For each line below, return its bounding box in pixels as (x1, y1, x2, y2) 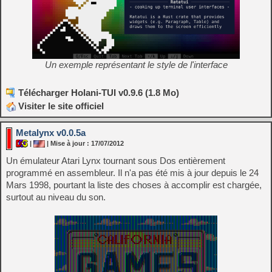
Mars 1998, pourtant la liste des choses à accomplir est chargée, (6, 179, 262, 190)
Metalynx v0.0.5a (16, 127, 86, 138)
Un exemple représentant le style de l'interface (44, 59, 228, 70)
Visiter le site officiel (16, 100, 104, 111)
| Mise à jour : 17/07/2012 (45, 139, 124, 147)
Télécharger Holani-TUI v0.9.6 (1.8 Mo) (18, 87, 179, 98)
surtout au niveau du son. (6, 191, 106, 202)
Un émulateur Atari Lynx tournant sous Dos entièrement (6, 155, 225, 166)
